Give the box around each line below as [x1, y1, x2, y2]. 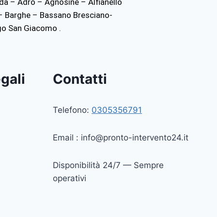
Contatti [53, 71, 107, 87]
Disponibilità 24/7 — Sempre [53, 160, 164, 170]
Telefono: [53, 105, 92, 115]
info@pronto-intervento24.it [81, 133, 188, 142]
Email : [53, 133, 81, 142]
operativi [53, 173, 86, 183]
